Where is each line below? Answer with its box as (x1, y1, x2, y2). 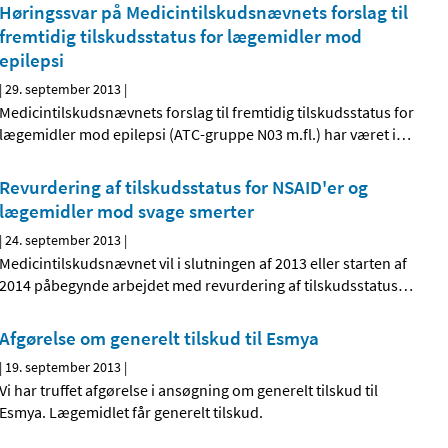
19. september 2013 (5, 358, 122, 377)
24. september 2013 (5, 231, 122, 250)
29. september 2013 (5, 80, 122, 99)
